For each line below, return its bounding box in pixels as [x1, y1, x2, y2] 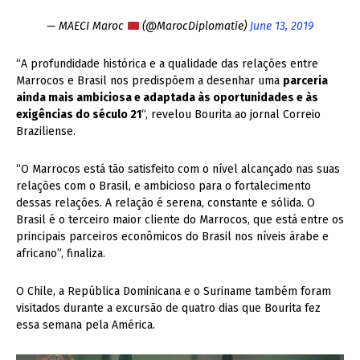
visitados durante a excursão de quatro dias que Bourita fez [16, 301, 321, 316]
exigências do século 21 [16, 108, 141, 122]
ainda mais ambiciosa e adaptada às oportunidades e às [16, 91, 318, 105]
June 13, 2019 [250, 19, 314, 34]
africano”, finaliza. [16, 247, 105, 261]
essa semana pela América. [16, 318, 155, 333]
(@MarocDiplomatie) [139, 19, 251, 34]
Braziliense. [16, 125, 76, 139]
